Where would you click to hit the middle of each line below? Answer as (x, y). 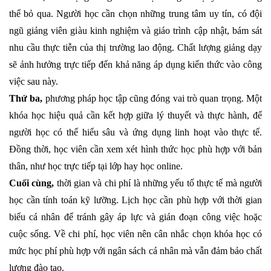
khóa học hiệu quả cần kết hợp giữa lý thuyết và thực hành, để (135, 116)
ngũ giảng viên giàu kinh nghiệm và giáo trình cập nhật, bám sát (135, 31)
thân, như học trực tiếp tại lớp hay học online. (96, 166)
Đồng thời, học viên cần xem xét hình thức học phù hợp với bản (135, 149)
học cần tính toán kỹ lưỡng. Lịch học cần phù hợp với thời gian (135, 200)
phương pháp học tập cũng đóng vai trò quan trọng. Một (154, 99)
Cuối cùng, (33, 183)
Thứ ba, (27, 99)
